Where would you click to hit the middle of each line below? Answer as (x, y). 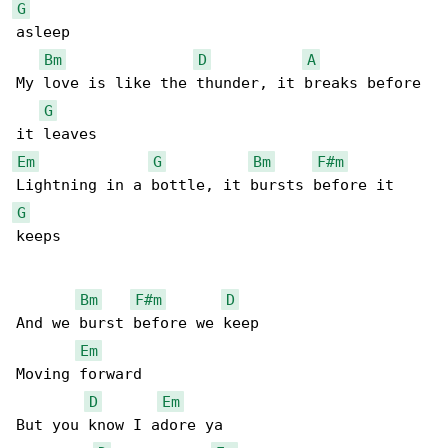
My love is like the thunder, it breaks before (223, 83)
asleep (43, 32)
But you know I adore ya (119, 425)
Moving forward (79, 374)
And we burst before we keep (137, 323)
